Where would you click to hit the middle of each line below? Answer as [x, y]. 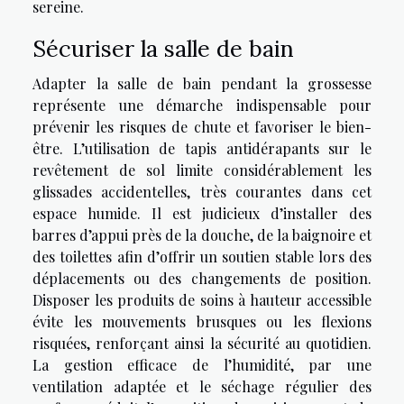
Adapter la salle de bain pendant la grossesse [202, 84]
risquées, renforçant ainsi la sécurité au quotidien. [202, 344]
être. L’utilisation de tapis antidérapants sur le [202, 149]
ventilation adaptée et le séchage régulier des [202, 387]
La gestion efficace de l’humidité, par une [202, 365]
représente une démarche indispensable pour [202, 106]
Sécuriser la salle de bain [163, 49]
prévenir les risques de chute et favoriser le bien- [202, 127]
